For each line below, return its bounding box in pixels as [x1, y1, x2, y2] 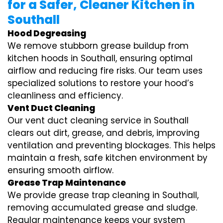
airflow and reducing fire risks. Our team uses [7, 65, 203, 77]
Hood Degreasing [7, 27, 86, 40]
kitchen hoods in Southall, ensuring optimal [7, 52, 193, 65]
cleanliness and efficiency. [7, 90, 123, 102]
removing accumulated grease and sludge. [7, 202, 197, 214]
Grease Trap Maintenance [7, 177, 126, 189]
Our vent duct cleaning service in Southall [7, 114, 189, 127]
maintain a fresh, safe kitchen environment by [7, 152, 208, 164]
